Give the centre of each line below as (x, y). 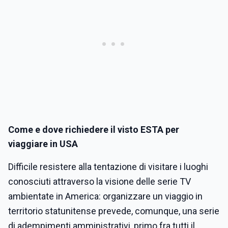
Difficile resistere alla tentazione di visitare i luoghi (108, 167)
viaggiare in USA (43, 144)
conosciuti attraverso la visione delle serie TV (99, 182)
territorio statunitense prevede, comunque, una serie (114, 211)
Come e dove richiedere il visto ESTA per (94, 130)
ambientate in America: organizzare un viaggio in (105, 196)
